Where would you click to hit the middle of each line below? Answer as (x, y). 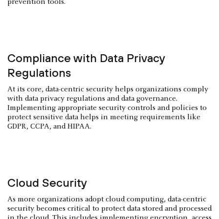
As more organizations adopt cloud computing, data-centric (107, 199)
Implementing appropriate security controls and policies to (107, 108)
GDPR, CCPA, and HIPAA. (49, 127)
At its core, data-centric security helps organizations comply (108, 89)
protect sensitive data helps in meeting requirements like (104, 117)
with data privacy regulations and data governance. (92, 99)
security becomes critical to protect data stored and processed (109, 209)
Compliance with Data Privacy (86, 58)
